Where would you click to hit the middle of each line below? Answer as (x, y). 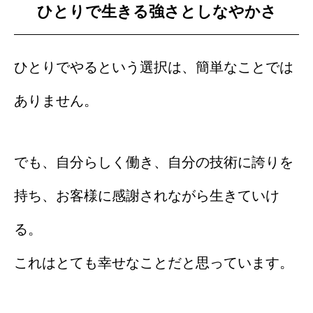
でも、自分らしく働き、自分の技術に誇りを (154, 162)
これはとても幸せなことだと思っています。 (154, 263)
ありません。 (56, 101)
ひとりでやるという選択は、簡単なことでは (154, 67)
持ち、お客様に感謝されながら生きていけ (147, 196)
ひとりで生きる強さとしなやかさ (156, 11)
